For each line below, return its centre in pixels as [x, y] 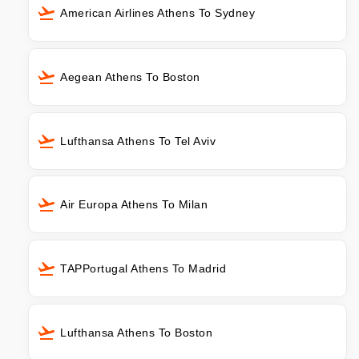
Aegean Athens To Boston [130, 77]
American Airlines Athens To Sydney [157, 12]
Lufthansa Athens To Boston [136, 333]
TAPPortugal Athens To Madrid [143, 269]
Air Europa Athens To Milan [134, 205]
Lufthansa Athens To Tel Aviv [138, 141]
